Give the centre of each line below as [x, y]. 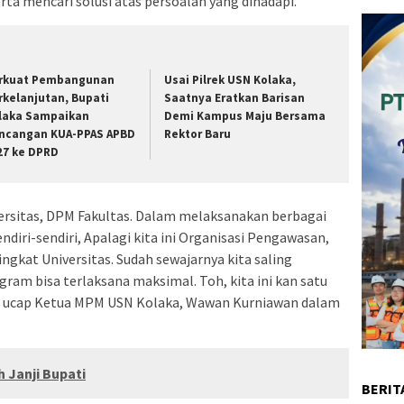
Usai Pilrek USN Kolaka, [230, 79]
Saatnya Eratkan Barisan [235, 97]
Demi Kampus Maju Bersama [245, 115]
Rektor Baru [198, 133]
